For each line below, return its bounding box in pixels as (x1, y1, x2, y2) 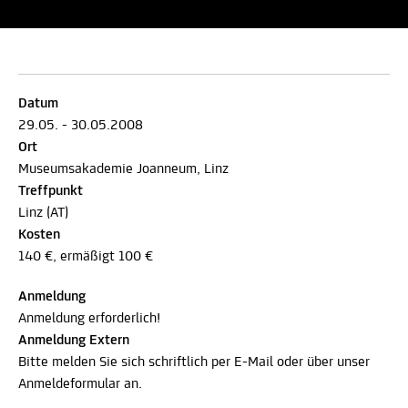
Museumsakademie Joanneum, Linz (18, 161, 229, 177)
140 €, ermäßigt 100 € (18, 249, 153, 264)
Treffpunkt (18, 183, 83, 199)
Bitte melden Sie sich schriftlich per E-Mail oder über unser (18, 354, 370, 370)
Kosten (18, 227, 60, 242)
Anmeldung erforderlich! (18, 311, 160, 326)
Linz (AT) (18, 205, 68, 220)
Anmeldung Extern (18, 332, 129, 348)
